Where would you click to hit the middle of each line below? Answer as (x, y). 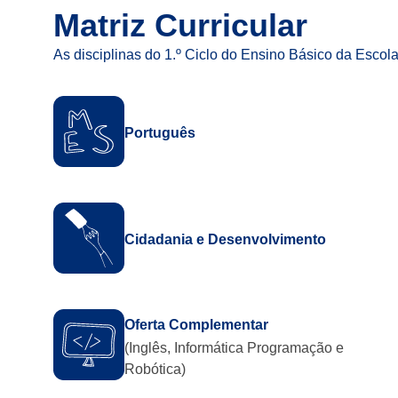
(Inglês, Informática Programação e (234, 348)
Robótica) (155, 370)
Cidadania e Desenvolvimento (225, 240)
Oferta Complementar (196, 325)
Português (160, 133)
